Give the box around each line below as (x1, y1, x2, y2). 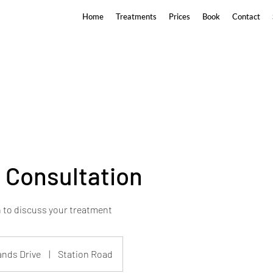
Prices (169, 12, 191, 21)
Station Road (57, 248, 113, 260)
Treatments (116, 12, 157, 21)
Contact (232, 12, 261, 21)
